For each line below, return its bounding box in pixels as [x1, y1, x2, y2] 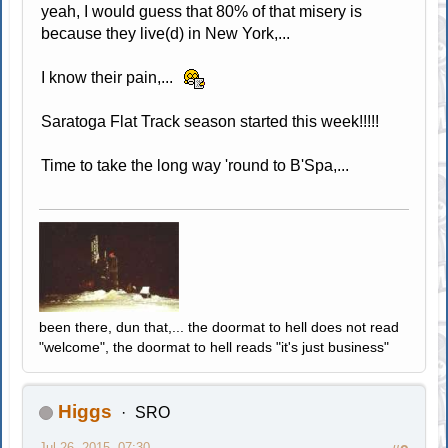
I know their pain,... [41, 68, 178, 86]
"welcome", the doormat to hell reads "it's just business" [39, 339, 390, 356]
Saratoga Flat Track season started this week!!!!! [41, 112, 380, 130]
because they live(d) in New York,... [41, 24, 291, 42]
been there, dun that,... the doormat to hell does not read [39, 319, 400, 336]
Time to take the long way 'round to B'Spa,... [41, 156, 350, 174]
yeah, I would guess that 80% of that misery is [41, 2, 363, 20]
